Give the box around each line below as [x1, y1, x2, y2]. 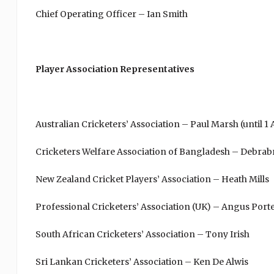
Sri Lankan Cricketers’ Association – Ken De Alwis [35, 256, 248, 267]
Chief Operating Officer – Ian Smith [35, 9, 188, 20]
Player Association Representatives [35, 64, 194, 75]
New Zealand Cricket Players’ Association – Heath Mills [35, 174, 269, 185]
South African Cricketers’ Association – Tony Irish [35, 229, 250, 240]
